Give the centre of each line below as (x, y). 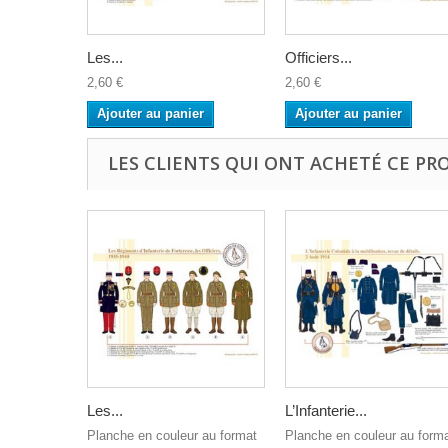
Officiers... (318, 57)
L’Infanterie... (326, 410)
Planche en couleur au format (172, 435)
